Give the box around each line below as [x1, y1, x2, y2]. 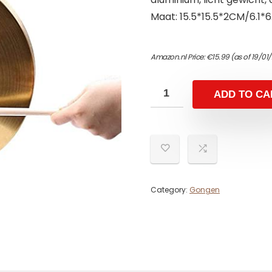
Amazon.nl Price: [151, 51, 206, 62]
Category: [151, 184, 189, 195]
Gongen [189, 184, 220, 195]
